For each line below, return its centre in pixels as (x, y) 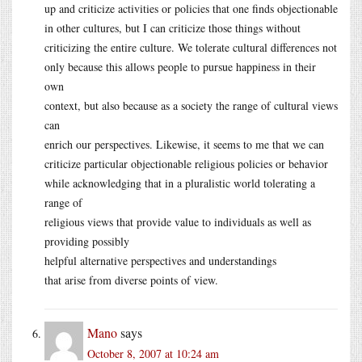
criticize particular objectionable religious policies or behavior (186, 163)
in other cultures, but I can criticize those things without (173, 27)
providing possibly (87, 241)
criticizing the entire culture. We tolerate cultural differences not (191, 47)
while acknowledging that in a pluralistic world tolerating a (180, 183)
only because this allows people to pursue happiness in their (180, 66)
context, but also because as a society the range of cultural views (191, 105)
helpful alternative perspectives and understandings (160, 260)
